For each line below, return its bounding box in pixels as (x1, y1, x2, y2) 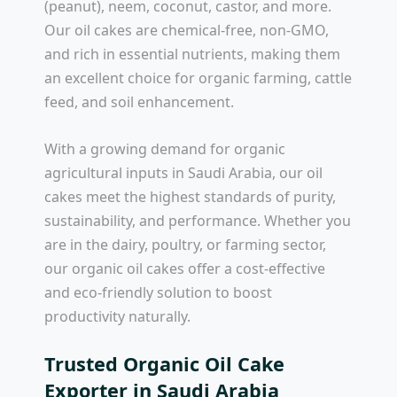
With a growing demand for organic (44, 138, 285, 159)
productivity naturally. (44, 306, 191, 326)
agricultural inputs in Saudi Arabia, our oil (44, 162, 323, 183)
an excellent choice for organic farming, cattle (44, 68, 352, 88)
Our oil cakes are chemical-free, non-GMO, (44, 20, 329, 40)
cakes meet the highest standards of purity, (44, 186, 336, 206)
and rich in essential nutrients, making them (44, 44, 340, 64)
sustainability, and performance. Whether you (44, 210, 351, 230)
